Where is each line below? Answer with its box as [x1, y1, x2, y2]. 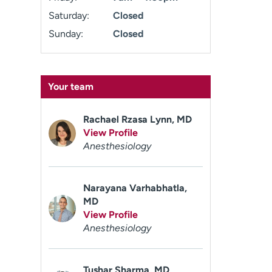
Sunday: [49, 28, 84, 39]
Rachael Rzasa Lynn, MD [83, 114, 192, 125]
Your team [48, 81, 94, 92]
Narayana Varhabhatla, [83, 182, 188, 194]
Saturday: [49, 10, 90, 21]
